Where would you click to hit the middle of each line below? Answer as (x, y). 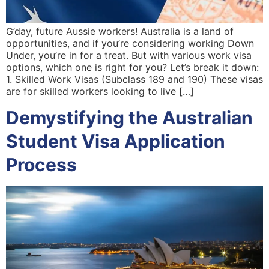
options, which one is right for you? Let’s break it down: (132, 68)
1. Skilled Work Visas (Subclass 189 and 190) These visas (134, 80)
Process (41, 164)
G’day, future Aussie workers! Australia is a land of (120, 32)
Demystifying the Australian (129, 117)
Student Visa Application (116, 141)
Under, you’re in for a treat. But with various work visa (129, 56)
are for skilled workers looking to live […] (100, 92)
